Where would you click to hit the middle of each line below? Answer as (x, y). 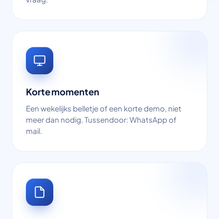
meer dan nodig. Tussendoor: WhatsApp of (101, 120)
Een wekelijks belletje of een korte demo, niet (104, 108)
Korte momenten (63, 92)
